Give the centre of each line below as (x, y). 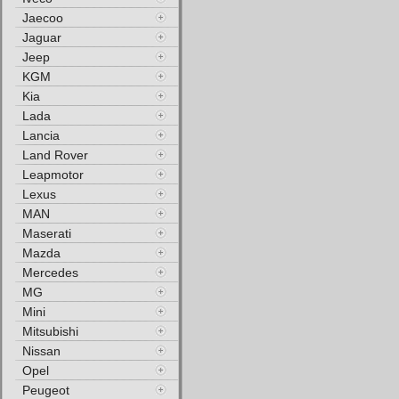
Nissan (41, 351)
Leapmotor (53, 175)
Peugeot (46, 390)
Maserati (47, 233)
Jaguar (42, 37)
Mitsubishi (50, 331)
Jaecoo (43, 18)
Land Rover (55, 155)
